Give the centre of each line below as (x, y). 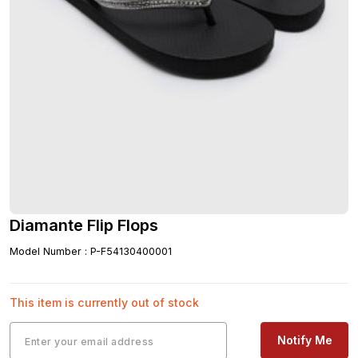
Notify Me (304, 340)
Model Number (46, 251)
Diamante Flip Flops (84, 225)
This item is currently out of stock (104, 302)
